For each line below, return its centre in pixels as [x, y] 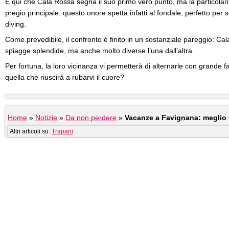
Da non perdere [91, 118]
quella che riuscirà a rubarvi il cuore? [65, 77]
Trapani [62, 131]
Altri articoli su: [31, 131]
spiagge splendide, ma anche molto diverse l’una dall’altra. [100, 51]
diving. [16, 24]
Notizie [46, 118]
